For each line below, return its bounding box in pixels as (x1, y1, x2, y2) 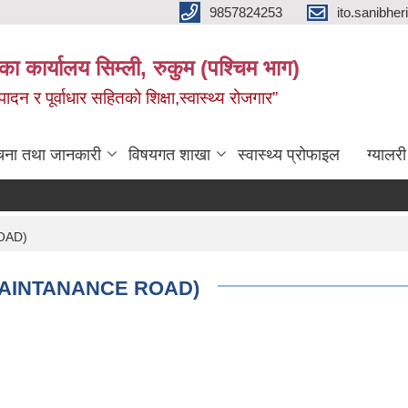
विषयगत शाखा (128, 145, 210, 164)
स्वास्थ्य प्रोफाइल (238, 145, 340, 164)
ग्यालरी (367, 145, 406, 164)
